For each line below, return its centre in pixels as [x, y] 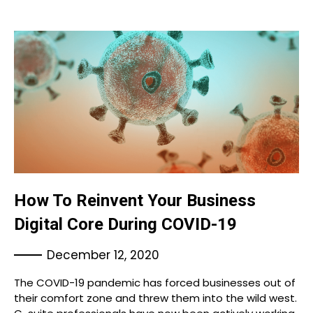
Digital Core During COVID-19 [125, 224]
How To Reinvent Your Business [135, 201]
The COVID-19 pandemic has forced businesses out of [155, 283]
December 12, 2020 [103, 255]
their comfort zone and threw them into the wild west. [155, 298]
